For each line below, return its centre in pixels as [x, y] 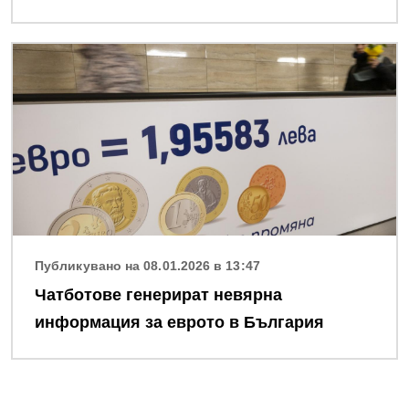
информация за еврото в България [179, 323]
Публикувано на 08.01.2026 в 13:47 [147, 266]
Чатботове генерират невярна [158, 295]
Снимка [40, 54]
